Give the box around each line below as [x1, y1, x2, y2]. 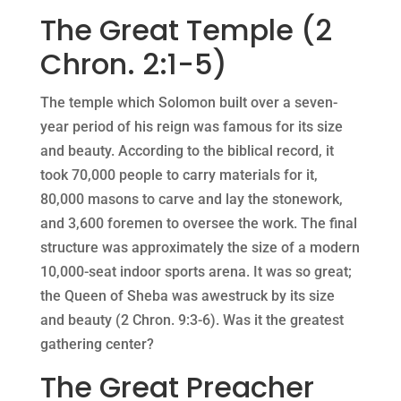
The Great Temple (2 [39, 10, 332, 51]
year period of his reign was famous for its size [39, 118, 343, 136]
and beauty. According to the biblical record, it [39, 142, 334, 160]
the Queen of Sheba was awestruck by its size [39, 287, 335, 305]
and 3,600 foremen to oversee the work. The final [39, 215, 357, 233]
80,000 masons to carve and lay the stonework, [39, 191, 343, 209]
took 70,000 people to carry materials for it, [39, 166, 318, 184]
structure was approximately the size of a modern [39, 239, 360, 257]
